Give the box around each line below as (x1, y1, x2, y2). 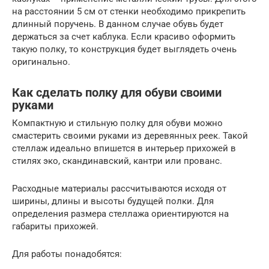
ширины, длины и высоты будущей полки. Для (12, 196, 214, 207)
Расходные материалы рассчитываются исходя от (12, 183, 226, 195)
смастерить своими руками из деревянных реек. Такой (12, 130, 248, 142)
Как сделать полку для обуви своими (12, 85, 222, 100)
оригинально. (12, 56, 70, 68)
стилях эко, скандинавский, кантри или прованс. (12, 156, 222, 167)
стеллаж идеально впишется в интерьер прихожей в (12, 143, 236, 154)
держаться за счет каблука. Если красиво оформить (12, 31, 235, 43)
